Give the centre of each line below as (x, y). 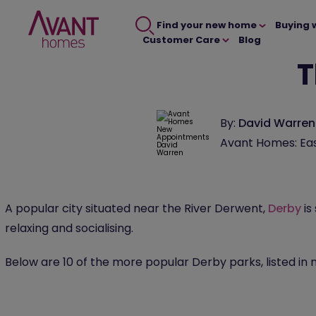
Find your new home (206, 25)
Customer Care (182, 39)
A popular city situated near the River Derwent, (136, 208)
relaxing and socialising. (75, 228)
